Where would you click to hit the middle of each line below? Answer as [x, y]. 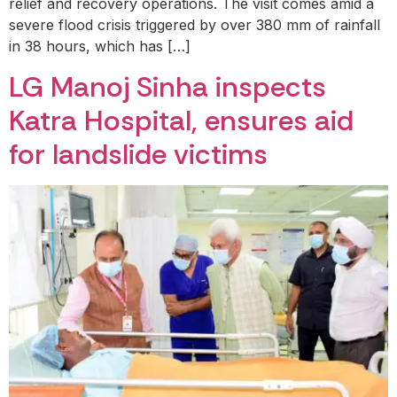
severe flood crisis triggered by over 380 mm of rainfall [195, 25]
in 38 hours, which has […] [100, 47]
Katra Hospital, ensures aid [181, 120]
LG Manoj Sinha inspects [167, 86]
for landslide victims [138, 154]
